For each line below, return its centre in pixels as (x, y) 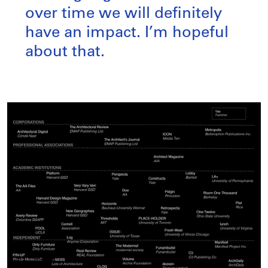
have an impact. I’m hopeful (127, 33)
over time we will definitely (124, 14)
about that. (65, 52)
